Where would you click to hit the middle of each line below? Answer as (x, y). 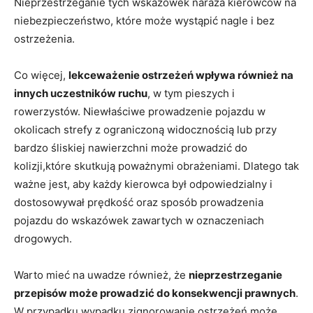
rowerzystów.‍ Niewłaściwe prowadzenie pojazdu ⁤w (140, 111)
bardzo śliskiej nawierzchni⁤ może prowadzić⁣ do (131, 147)
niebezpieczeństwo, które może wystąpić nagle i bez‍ (144, 20)
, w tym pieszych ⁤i (191, 93)
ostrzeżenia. (44, 38)
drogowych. (43, 238)
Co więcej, (41, 75)
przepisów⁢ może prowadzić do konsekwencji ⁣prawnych (155, 293)
